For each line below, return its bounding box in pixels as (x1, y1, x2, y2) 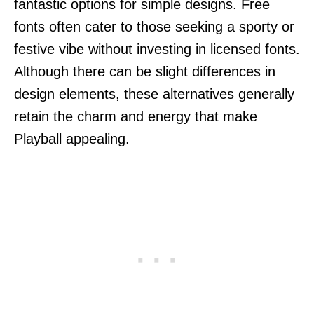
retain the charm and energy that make (14, 108, 257, 124)
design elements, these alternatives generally (14, 86, 294, 102)
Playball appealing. (14, 130, 130, 146)
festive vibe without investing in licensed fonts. (14, 41, 300, 57)
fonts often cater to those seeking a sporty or (14, 18, 294, 34)
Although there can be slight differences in (14, 63, 275, 79)
